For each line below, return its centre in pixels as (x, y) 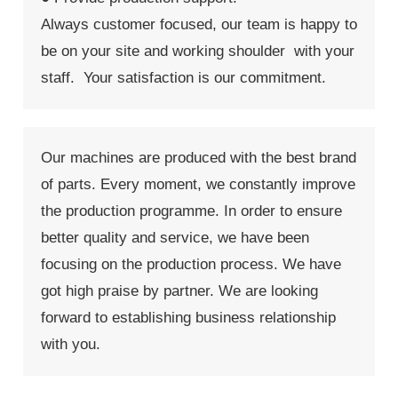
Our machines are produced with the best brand (198, 157)
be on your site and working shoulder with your (197, 51)
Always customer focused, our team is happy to (199, 24)
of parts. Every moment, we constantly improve (198, 184)
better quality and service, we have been (175, 237)
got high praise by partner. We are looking (179, 291)
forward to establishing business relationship (188, 317)
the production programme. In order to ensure (191, 211)
